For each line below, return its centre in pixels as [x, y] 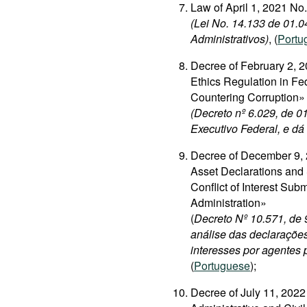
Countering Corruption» [248, 97]
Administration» [229, 202]
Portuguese [222, 266]
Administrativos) [230, 39]
